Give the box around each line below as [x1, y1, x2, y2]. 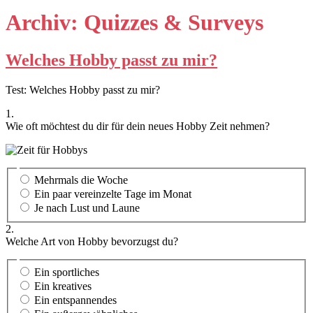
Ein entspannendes [34, 293, 117, 306]
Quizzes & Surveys [84, 10, 263, 36]
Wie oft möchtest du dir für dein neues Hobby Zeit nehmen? [6, 119, 270, 132]
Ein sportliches [34, 265, 99, 278]
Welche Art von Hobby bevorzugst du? [6, 235, 178, 248]
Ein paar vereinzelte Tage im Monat [34, 188, 191, 201]
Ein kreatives [34, 279, 92, 292]
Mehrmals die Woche [34, 174, 128, 187]
